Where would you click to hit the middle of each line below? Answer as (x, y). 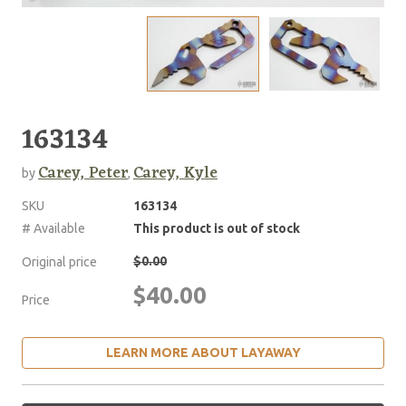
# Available (53, 228)
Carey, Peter (83, 173)
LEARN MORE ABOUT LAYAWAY (203, 352)
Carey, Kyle (175, 173)
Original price (59, 261)
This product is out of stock (217, 228)
